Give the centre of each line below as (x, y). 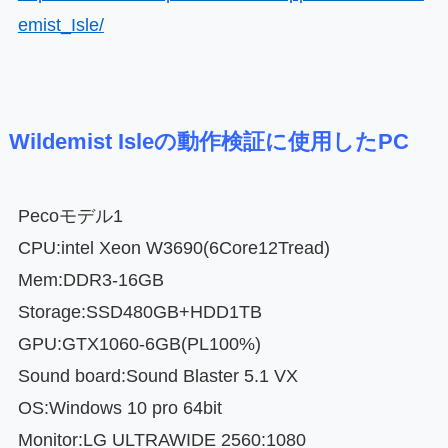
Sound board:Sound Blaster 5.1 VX (157, 376)
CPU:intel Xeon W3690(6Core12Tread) (173, 248)
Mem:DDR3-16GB (90, 280)
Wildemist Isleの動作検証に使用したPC (208, 142)
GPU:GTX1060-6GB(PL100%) (139, 344)
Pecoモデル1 (70, 216)
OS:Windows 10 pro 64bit (119, 408)
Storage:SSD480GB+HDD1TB (139, 312)
